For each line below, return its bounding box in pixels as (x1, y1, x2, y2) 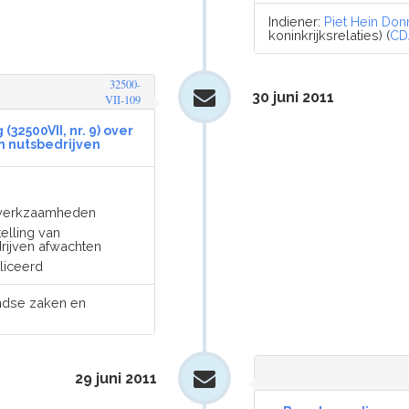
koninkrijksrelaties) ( (268, 27, 391, 43)
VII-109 (104, 92, 141, 108)
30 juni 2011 (251, 89, 334, 106)
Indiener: (268, 14, 325, 29)
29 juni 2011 (75, 370, 158, 387)
